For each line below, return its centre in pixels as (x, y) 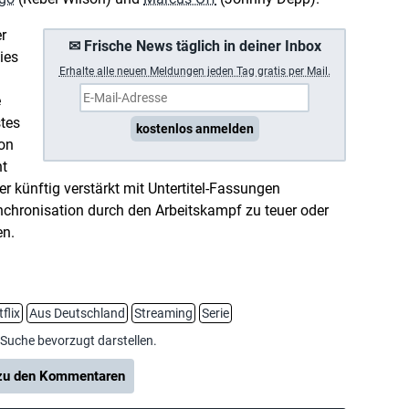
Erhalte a (81, 71)
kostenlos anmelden (194, 129)
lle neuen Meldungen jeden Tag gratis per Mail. (216, 71)
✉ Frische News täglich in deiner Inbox (194, 46)
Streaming (163, 313)
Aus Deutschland (77, 313)
